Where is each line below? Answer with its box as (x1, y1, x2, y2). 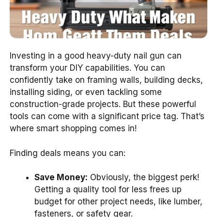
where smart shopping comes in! (10, 124, 137, 134)
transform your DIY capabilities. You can (10, 63, 165, 73)
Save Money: (34, 172, 88, 183)
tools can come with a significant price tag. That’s (10, 111, 204, 122)
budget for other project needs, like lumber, (34, 197, 202, 207)
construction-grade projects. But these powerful (10, 99, 196, 109)
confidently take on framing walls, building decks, (10, 75, 203, 85)
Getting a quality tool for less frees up (34, 185, 182, 195)
